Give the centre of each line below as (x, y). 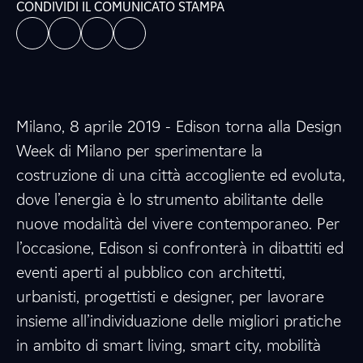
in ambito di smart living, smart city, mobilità (169, 345)
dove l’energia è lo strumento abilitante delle (170, 199)
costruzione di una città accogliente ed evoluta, (181, 175)
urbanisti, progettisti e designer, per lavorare (170, 297)
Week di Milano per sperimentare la (139, 151)
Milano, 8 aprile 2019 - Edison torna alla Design (179, 126)
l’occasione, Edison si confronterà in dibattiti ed (180, 248)
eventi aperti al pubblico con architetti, (151, 272)
